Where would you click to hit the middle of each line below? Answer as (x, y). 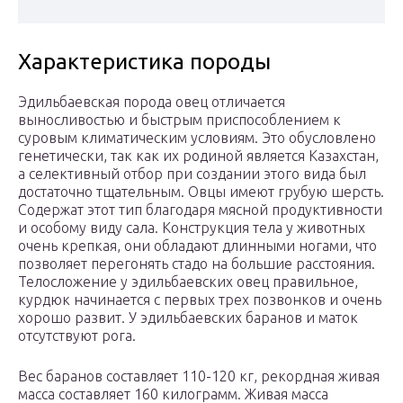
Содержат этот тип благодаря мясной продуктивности (200, 210)
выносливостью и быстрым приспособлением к (179, 120)
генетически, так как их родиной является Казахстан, (198, 156)
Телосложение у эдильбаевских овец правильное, (188, 282)
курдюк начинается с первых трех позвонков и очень (200, 300)
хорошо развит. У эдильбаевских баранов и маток (188, 318)
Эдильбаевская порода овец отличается (152, 102)
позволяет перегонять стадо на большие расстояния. (197, 264)
